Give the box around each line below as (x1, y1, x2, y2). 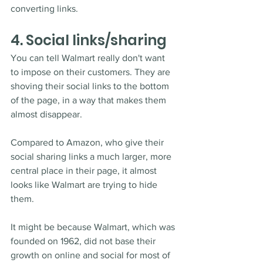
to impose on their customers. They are (11, 67, 173, 77)
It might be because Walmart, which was (11, 222, 177, 232)
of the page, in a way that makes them (11, 95, 168, 106)
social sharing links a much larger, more (11, 151, 174, 162)
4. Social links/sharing (11, 31, 167, 50)
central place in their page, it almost (11, 166, 159, 176)
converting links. (11, 4, 78, 14)
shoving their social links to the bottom (11, 81, 171, 92)
